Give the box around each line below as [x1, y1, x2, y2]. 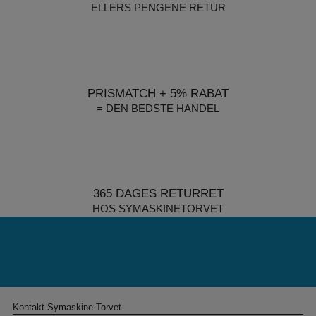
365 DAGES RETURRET [92, 187, 224, 201]
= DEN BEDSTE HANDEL [97, 102, 219, 115]
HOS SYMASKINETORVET [92, 202, 224, 215]
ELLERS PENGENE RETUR [90, 1, 226, 14]
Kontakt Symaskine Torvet [12, 303, 121, 313]
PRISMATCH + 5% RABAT [87, 87, 229, 101]
